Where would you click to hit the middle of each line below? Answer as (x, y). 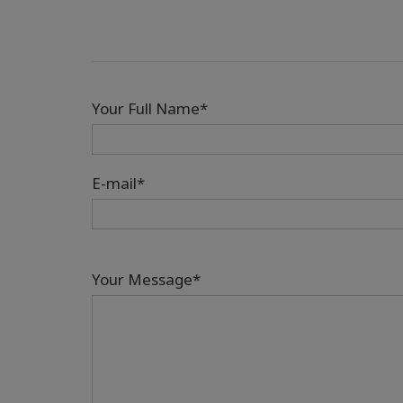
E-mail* (118, 184)
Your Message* (146, 280)
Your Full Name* (150, 109)
